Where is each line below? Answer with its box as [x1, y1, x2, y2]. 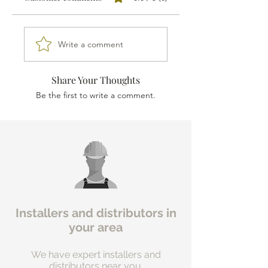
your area [69, 220, 123, 235]
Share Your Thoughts [51, 74, 140, 87]
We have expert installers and [31, 249, 161, 261]
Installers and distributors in [15, 206, 176, 221]
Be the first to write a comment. [36, 90, 156, 101]
